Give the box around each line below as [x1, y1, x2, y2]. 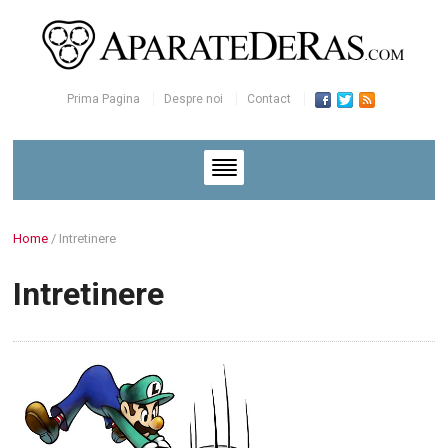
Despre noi [163, 92, 223, 106]
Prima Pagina [66, 92, 140, 106]
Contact [246, 92, 291, 106]
